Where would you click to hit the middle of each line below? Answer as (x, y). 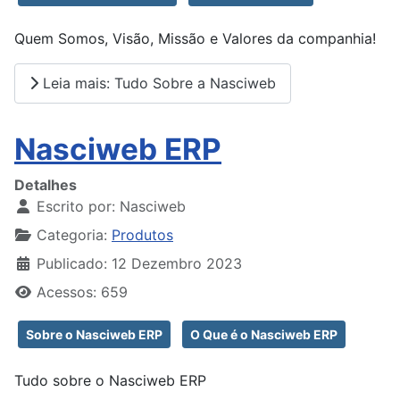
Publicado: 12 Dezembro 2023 (139, 263)
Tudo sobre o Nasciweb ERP (110, 380)
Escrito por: (76, 206)
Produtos (142, 234)
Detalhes (46, 184)
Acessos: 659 (82, 292)
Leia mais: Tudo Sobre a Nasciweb (157, 83)
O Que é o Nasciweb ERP (264, 334)
